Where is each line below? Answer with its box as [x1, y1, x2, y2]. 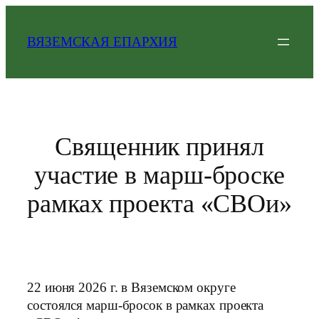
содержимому [5, 42, 84, 56]
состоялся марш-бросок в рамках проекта [27, 298, 264, 313]
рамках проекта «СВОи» [27, 189, 292, 218]
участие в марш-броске [34, 160, 285, 189]
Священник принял [55, 132, 264, 161]
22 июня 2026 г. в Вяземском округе [27, 280, 236, 295]
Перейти [5, 6, 53, 21]
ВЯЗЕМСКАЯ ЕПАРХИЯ [27, 34, 178, 49]
